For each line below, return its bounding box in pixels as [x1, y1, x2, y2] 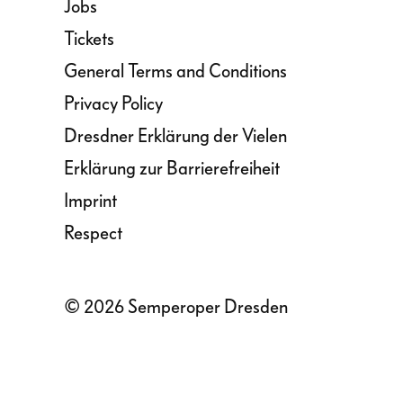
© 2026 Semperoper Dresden [64, 297, 288, 317]
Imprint [64, 191, 117, 210]
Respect [64, 223, 122, 243]
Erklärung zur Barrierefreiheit [64, 158, 280, 178]
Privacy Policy [64, 94, 163, 113]
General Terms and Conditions [64, 61, 287, 81]
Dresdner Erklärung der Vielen [64, 126, 287, 146]
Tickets [64, 29, 114, 49]
